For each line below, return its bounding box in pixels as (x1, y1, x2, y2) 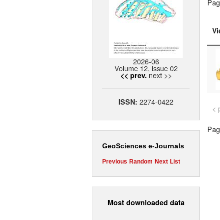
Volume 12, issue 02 (114, 63, 178, 74)
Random (129, 158, 153, 165)
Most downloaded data (107, 197, 185, 207)
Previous (102, 158, 127, 165)
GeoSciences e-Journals (102, 142, 184, 150)
